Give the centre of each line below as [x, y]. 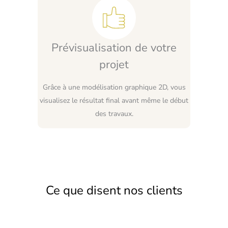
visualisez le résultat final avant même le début [114, 100]
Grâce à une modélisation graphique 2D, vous [114, 87]
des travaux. [114, 113]
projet [114, 64]
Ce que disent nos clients [114, 190]
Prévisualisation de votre [114, 48]
